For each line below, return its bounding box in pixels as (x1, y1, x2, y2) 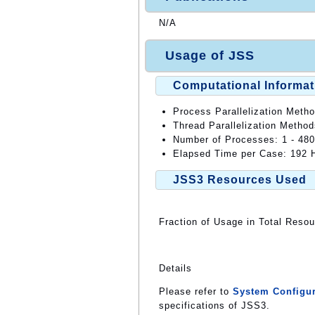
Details (159, 263, 192, 274)
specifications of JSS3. (159, 300, 270, 311)
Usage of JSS (165, 49, 255, 63)
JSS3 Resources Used (173, 174, 307, 186)
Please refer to (159, 286, 233, 297)
